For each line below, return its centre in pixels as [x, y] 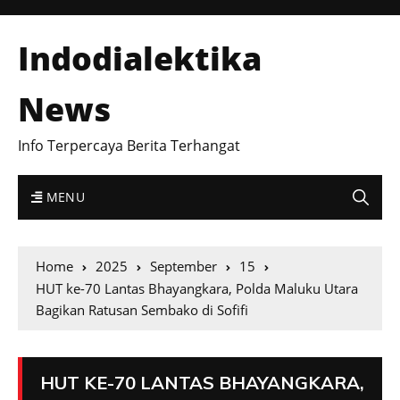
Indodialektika [140, 58]
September [183, 266]
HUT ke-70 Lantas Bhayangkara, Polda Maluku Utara [197, 288]
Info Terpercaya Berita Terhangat [129, 146]
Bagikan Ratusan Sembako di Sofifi [142, 310]
